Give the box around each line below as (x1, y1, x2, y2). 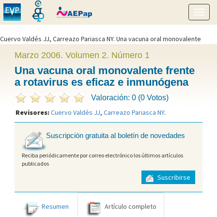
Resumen (42, 201, 69, 211)
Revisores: (15, 108, 51, 117)
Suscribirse (156, 173, 190, 182)
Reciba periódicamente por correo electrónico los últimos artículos (22, 151, 183, 159)
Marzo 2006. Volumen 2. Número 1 (15, 50, 150, 60)
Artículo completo (105, 201, 156, 211)
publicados (22, 159, 49, 167)
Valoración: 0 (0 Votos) (91, 93, 169, 102)
